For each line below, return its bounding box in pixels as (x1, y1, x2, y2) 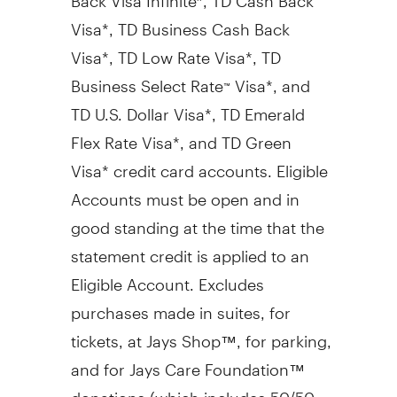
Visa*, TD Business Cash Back (70, 4, 290, 39)
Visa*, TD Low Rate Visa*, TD (70, 32, 281, 67)
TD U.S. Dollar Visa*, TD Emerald (70, 89, 305, 124)
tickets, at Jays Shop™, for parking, (70, 315, 331, 351)
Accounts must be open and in (70, 174, 300, 209)
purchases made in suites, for (70, 287, 291, 323)
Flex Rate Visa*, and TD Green (70, 117, 292, 152)
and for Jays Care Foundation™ (70, 344, 305, 379)
